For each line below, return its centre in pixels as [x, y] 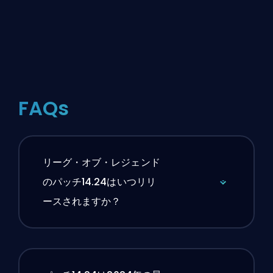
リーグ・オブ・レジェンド [101, 163]
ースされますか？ [82, 202]
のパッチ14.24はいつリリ [99, 182]
